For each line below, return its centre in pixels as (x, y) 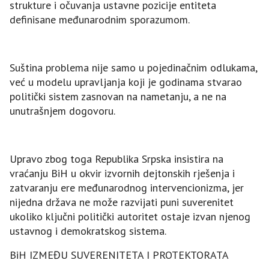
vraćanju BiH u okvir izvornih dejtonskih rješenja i (122, 174)
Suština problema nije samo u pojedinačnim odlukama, (133, 68)
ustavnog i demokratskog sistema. (88, 231)
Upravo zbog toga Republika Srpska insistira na (116, 159)
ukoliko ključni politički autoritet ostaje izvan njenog (130, 217)
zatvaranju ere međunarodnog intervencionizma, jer (127, 188)
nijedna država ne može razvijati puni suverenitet (122, 202)
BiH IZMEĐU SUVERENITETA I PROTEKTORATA (119, 255)
